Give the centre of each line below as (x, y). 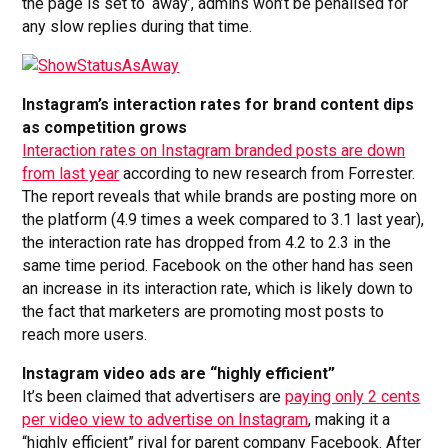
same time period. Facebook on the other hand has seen (218, 266)
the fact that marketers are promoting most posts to (203, 312)
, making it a (349, 420)
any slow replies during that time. (137, 27)
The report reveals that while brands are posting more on (220, 197)
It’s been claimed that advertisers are (154, 397)
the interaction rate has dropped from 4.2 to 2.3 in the (207, 243)
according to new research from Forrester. (267, 174)
